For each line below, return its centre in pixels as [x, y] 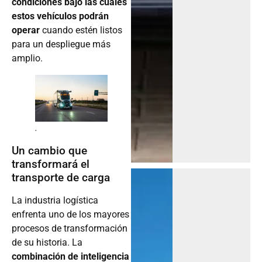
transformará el [51, 164]
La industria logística [55, 201]
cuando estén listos [82, 30]
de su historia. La [47, 243]
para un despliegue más [61, 44]
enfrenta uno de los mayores [70, 215]
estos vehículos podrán [60, 16]
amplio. [27, 58]
